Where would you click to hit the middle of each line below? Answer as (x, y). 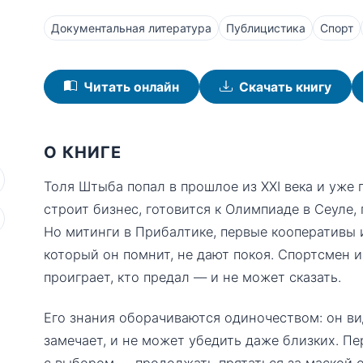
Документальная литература (131, 28)
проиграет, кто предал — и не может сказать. (192, 277)
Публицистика (266, 28)
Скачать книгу (285, 87)
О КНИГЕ (83, 152)
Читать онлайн (131, 87)
